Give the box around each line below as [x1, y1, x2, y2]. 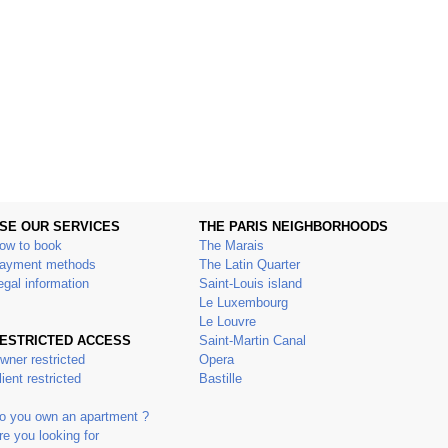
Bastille [199, 371, 242, 387]
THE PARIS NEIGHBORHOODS [199, 219, 388, 235]
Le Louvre [199, 314, 256, 330]
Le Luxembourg [199, 295, 288, 311]
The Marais [199, 238, 264, 254]
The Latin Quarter [199, 257, 300, 273]
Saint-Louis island [199, 276, 302, 292]
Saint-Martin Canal [199, 333, 306, 349]
